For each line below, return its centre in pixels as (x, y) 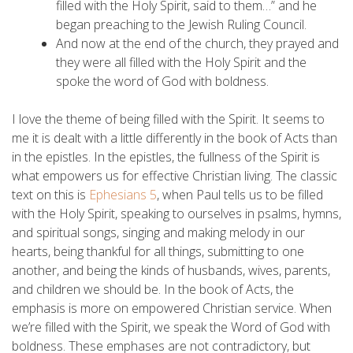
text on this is (50, 194)
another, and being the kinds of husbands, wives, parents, (171, 270)
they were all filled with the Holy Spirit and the (181, 62)
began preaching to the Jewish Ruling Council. (181, 24)
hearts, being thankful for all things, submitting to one (158, 251)
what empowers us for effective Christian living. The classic (175, 175)
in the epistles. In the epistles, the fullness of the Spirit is (166, 156)
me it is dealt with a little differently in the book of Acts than (175, 137)
